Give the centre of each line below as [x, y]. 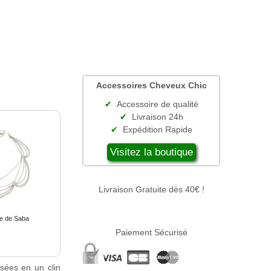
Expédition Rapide [157, 129]
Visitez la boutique [151, 152]
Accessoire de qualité [157, 104]
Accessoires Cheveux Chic [151, 85]
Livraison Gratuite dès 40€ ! [151, 190]
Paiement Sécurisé [151, 233]
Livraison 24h [157, 117]
